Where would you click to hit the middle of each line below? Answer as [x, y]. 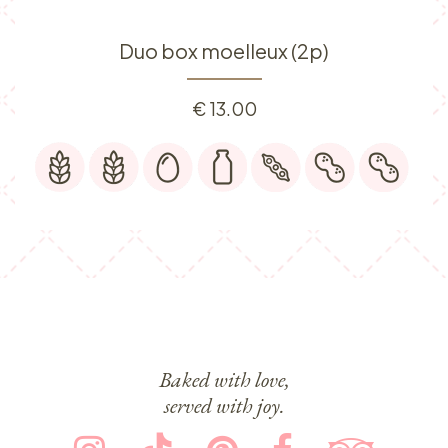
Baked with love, [224, 379]
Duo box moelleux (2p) [224, 50]
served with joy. [224, 405]
